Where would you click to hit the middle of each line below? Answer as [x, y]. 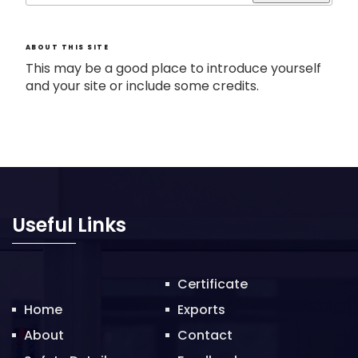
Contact [205, 336]
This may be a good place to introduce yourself [173, 69]
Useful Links [69, 225]
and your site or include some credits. [142, 86]
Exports [202, 310]
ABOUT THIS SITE [68, 48]
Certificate [213, 284]
